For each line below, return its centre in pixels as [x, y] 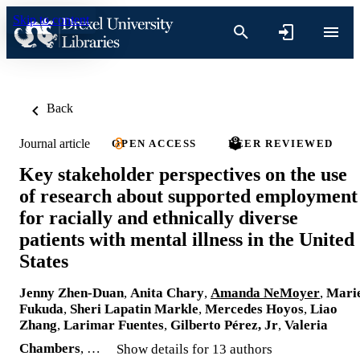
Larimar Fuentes [114, 325]
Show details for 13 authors [194, 349]
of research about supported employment [188, 196]
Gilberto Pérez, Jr [224, 325]
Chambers [50, 348]
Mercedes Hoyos [254, 309]
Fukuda [41, 309]
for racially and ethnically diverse [159, 217]
